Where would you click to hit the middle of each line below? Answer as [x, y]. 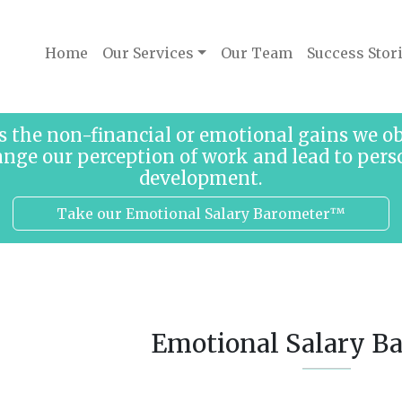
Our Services [149, 53]
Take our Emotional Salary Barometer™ [201, 214]
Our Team [257, 53]
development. [201, 179]
